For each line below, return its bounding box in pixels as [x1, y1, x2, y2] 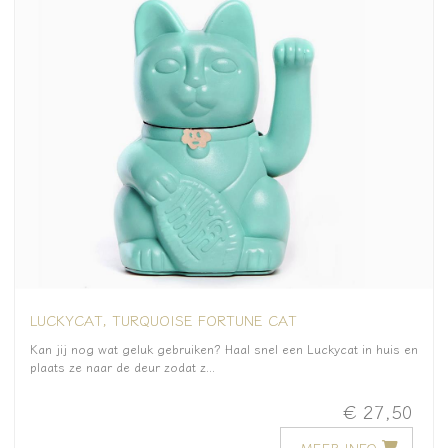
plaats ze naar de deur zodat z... [30, 357, 215, 376]
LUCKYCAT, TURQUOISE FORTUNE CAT [30, 308, 297, 330]
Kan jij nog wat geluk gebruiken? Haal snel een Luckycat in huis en [30, 339, 418, 358]
